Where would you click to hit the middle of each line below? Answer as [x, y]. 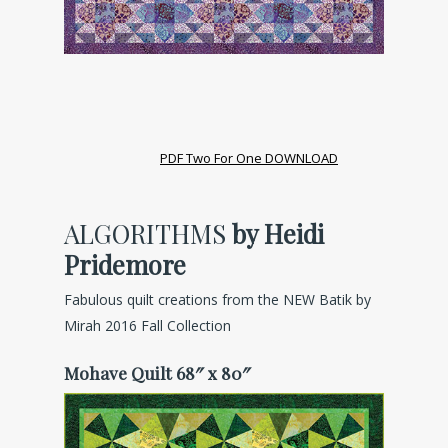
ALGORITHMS [148, 233]
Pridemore [125, 264]
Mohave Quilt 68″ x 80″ [157, 373]
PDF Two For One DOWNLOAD [249, 158]
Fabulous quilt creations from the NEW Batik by [217, 300]
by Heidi [278, 233]
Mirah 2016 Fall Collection [147, 326]
